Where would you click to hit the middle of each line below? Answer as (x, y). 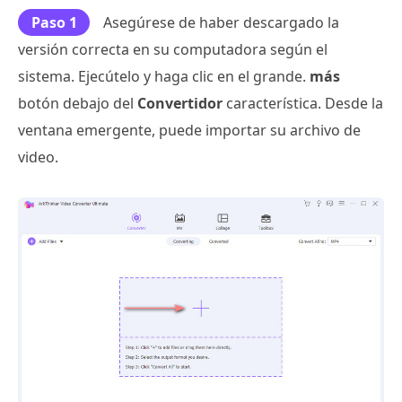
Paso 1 (54, 22)
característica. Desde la (303, 103)
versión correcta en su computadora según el (173, 49)
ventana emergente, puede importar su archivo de (189, 130)
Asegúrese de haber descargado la (221, 22)
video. (38, 157)
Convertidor (180, 103)
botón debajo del (78, 103)
